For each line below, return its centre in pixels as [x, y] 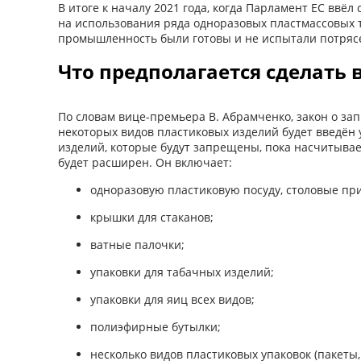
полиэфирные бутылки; [156, 326]
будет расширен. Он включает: [145, 162]
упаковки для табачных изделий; [182, 272]
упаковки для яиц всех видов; [172, 299]
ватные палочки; [137, 244]
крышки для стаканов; [152, 217]
